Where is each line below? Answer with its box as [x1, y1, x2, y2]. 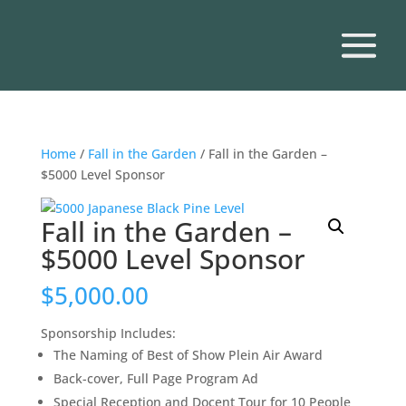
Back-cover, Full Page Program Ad [53, 370, 258, 387]
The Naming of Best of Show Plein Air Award [53, 346, 323, 363]
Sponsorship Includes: [40, 324, 176, 342]
